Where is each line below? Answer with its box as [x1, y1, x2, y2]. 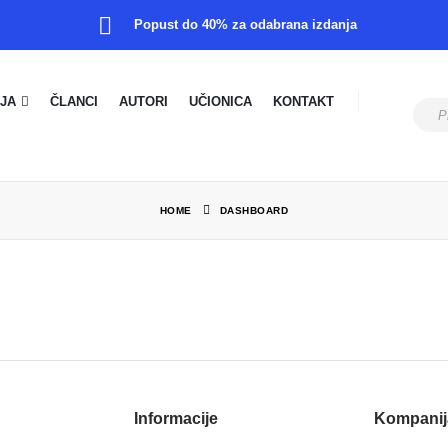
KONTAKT [273, 93, 334, 109]
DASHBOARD [219, 204, 289, 216]
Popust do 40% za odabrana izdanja [134, 17, 358, 33]
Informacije [134, 409, 218, 427]
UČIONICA [189, 93, 252, 109]
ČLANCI [50, 93, 98, 109]
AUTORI [119, 93, 168, 109]
